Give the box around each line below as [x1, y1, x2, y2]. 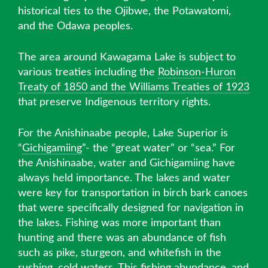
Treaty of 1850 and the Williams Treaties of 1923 [18, 81, 249, 93]
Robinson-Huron [158, 66, 236, 78]
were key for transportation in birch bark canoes [18, 187, 248, 199]
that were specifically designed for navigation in [18, 202, 243, 214]
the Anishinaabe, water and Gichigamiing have [18, 157, 235, 169]
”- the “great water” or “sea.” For [82, 142, 235, 154]
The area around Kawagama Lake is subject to [18, 51, 236, 63]
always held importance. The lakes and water [18, 172, 230, 184]
